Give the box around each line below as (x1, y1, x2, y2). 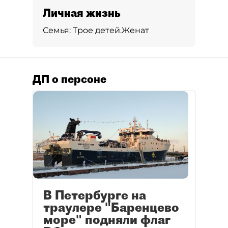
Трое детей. (73, 25, 122, 35)
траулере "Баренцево (43, 199, 179, 215)
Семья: (43, 25, 73, 35)
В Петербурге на (43, 187, 146, 203)
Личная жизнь (43, 6, 121, 19)
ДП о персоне (33, 72, 106, 85)
